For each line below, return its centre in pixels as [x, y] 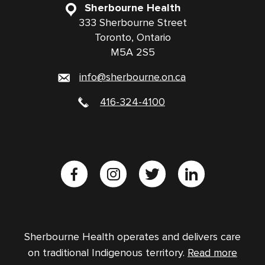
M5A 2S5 [132, 52]
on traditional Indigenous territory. [108, 253]
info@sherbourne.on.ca [132, 77]
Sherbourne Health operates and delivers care [132, 237]
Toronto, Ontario [132, 37]
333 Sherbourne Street [132, 22]
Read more [212, 253]
